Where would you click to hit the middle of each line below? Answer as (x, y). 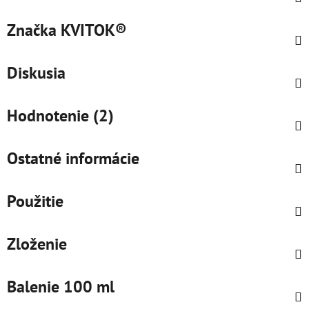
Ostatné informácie (73, 158)
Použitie (35, 201)
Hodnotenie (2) (60, 115)
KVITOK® (92, 30)
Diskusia (36, 72)
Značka (32, 30)
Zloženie (37, 243)
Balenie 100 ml (61, 286)
